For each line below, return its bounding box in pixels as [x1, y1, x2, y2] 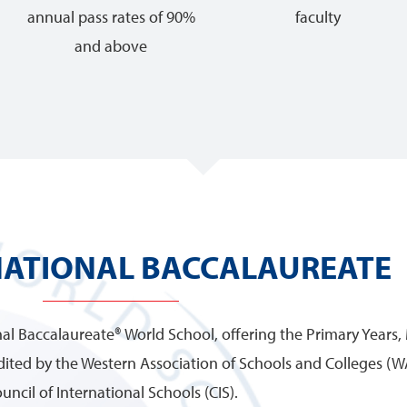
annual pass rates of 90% [26, 6, 195, 27]
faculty [295, 6, 341, 27]
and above [74, 35, 147, 56]
